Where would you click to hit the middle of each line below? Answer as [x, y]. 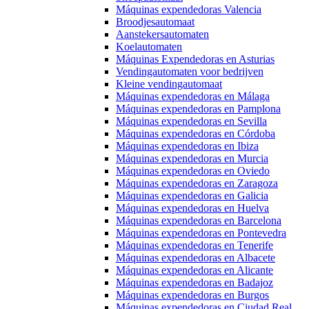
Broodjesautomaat [155, 22]
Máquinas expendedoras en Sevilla [191, 121]
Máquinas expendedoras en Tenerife [195, 245]
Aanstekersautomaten [162, 34]
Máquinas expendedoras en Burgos [192, 295]
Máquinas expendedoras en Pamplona [198, 109]
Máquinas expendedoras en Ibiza [187, 146]
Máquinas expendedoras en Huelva [192, 208]
